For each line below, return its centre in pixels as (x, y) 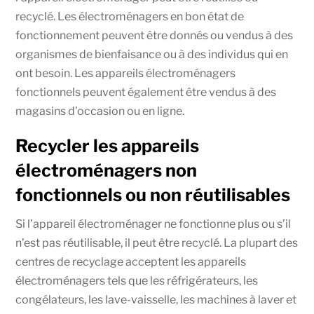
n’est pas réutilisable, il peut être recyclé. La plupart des (157, 243)
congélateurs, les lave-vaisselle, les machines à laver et (156, 299)
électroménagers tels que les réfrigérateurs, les (137, 280)
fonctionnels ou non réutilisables (153, 194)
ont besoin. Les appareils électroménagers (126, 73)
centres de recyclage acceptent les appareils (131, 261)
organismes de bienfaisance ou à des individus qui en (152, 54)
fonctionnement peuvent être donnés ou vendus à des (155, 35)
